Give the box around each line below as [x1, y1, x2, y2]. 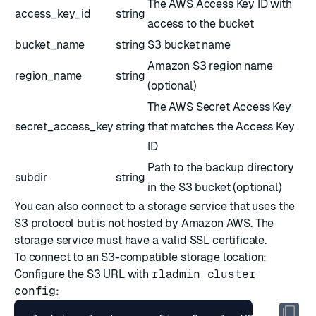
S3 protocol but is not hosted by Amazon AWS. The [14, 217, 274, 230]
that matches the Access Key [147, 120, 295, 133]
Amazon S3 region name [147, 59, 273, 73]
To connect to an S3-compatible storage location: [14, 250, 267, 264]
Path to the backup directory [147, 161, 294, 174]
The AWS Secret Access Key [147, 100, 291, 114]
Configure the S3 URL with [14, 267, 152, 281]
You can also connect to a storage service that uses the [14, 200, 296, 213]
